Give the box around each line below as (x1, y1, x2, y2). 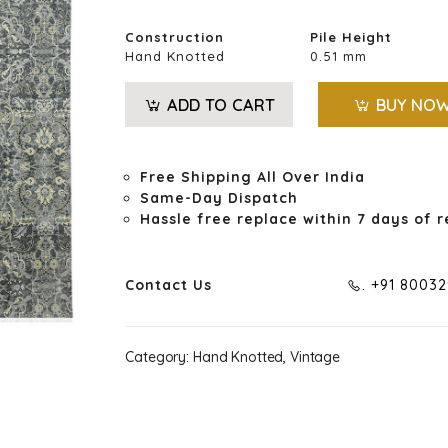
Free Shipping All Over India (140, 168, 366, 186)
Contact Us (125, 276, 213, 294)
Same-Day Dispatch (140, 189, 299, 207)
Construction (125, 29, 225, 45)
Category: (125, 348, 190, 366)
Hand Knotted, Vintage (189, 348, 340, 366)
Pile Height (310, 29, 393, 45)
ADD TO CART (167, 94, 275, 115)
